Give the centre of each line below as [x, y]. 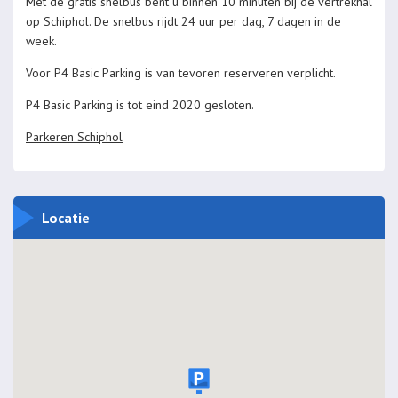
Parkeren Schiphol [74, 137]
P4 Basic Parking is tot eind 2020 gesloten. [140, 105]
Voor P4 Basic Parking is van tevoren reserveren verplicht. [181, 73]
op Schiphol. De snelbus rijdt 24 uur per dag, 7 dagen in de [183, 22]
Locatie [65, 218]
